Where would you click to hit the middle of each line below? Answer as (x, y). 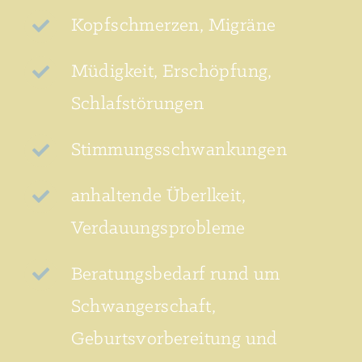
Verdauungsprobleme (158, 228)
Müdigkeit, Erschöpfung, (171, 72)
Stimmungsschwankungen (179, 150)
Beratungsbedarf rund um (175, 274)
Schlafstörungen (137, 105)
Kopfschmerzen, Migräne (173, 26)
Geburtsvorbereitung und (174, 339)
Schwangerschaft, (143, 307)
